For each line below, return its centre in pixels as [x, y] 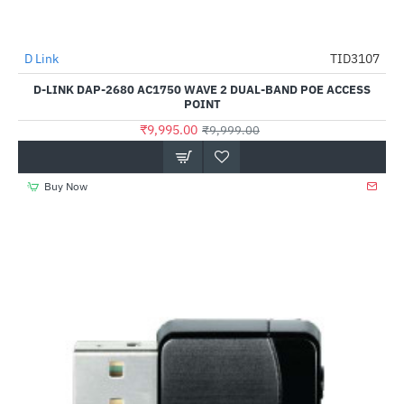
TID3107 [355, 59]
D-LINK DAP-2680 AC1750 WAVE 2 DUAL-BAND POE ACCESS [202, 90]
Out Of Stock [50, 77]
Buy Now [65, 186]
